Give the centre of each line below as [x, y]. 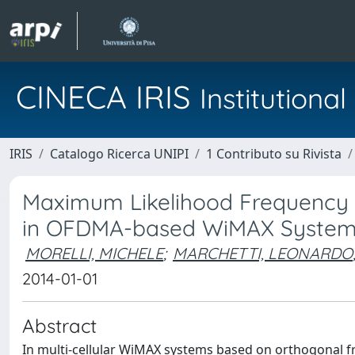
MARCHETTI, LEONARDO [263, 253]
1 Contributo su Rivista [274, 154]
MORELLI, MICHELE [94, 253]
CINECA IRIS [108, 97]
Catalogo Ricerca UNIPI [119, 154]
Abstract [59, 326]
